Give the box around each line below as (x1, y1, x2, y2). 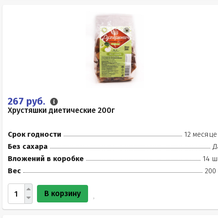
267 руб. (8, 95, 48, 107)
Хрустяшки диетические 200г (8, 106, 115, 115)
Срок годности (8, 130, 61, 139)
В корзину (44, 189, 81, 198)
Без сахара (8, 142, 48, 151)
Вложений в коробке (8, 154, 84, 163)
